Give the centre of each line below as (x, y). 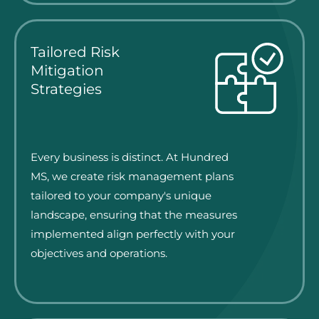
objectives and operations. (99, 254)
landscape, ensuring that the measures (134, 215)
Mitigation (67, 70)
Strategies (66, 89)
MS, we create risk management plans (132, 177)
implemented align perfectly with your (133, 235)
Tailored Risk (75, 52)
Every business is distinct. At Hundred (130, 158)
